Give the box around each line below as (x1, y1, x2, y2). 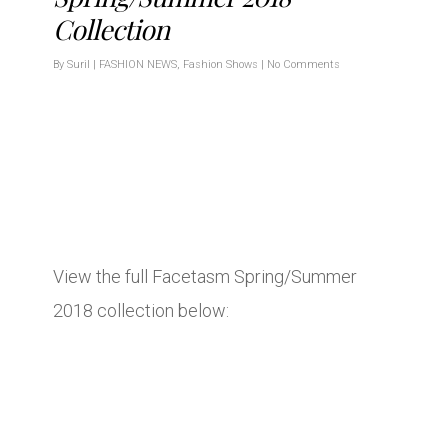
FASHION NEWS (99, 57, 177, 71)
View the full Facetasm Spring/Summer (53, 265, 357, 287)
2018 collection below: (53, 299, 229, 321)
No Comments (267, 57, 340, 71)
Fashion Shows (183, 57, 258, 71)
